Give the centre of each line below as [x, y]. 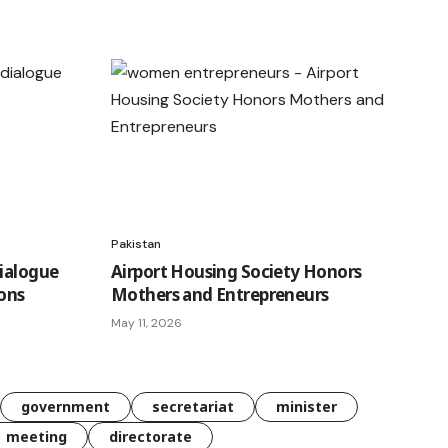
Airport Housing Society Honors [236, 271]
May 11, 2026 [146, 323]
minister [306, 406]
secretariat [193, 406]
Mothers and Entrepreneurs [220, 294]
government [65, 406]
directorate [150, 436]
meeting [36, 436]
